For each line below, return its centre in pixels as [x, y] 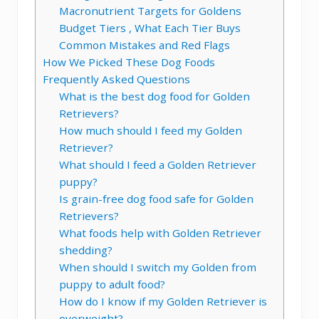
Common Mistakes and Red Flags [144, 45]
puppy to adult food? [112, 284]
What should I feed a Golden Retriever [157, 164]
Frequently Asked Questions [116, 79]
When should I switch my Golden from [157, 267]
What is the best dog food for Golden [154, 96]
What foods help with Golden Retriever [160, 232]
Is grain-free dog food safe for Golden [156, 198]
